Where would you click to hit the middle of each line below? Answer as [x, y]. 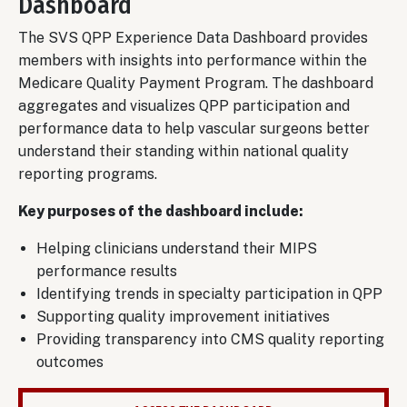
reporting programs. [88, 174]
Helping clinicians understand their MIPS [177, 248]
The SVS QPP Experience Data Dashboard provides [193, 37]
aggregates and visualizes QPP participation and [184, 105]
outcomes [70, 362]
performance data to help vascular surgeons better [194, 128]
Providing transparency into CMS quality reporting [210, 339]
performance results [107, 271]
